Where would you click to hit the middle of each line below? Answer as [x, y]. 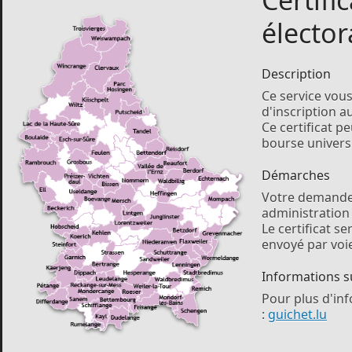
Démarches [296, 175]
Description [296, 74]
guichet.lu [297, 314]
